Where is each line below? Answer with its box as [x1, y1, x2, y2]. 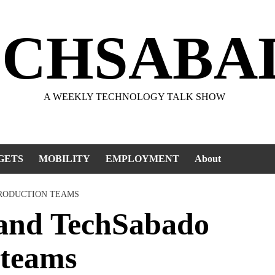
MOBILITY [39, 153, 90, 164]
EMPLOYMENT [106, 153, 179, 164]
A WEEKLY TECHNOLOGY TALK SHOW [44, 91, 225, 102]
